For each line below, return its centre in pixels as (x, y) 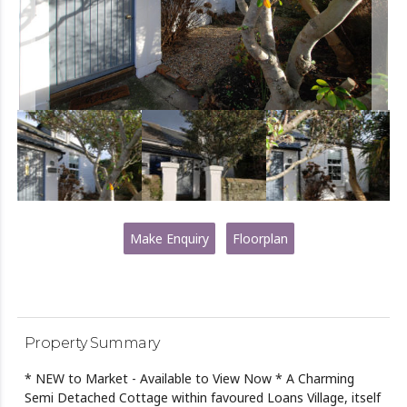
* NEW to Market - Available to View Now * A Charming (189, 379)
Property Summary (92, 343)
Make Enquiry (169, 239)
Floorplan (260, 239)
